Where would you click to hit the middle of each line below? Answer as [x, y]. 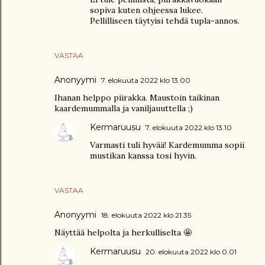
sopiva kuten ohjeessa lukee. [146, 10]
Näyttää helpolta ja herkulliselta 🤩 [123, 232]
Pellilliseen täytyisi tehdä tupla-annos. [165, 21]
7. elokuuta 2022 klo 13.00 [146, 80]
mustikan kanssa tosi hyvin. [143, 156]
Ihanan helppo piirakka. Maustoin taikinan [137, 98]
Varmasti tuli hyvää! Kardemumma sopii [167, 145]
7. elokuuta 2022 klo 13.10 [189, 127]
